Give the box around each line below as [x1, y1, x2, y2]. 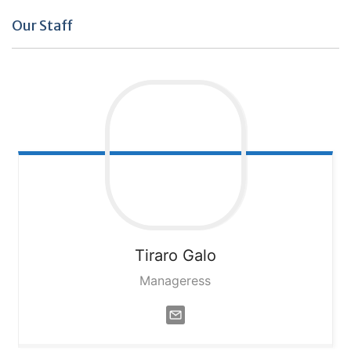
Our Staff [12, 16, 73, 35]
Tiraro [134, 246, 178, 266]
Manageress [139, 273, 212, 289]
